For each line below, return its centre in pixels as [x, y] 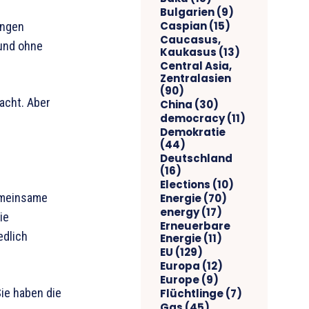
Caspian [183, 26]
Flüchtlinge [192, 293]
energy [180, 212]
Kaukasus [188, 52]
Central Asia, [196, 66]
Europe [180, 279]
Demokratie [193, 132]
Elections [185, 184]
